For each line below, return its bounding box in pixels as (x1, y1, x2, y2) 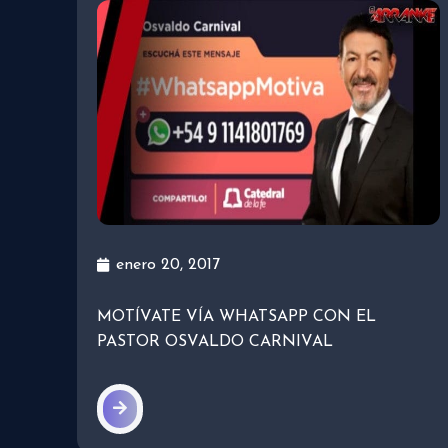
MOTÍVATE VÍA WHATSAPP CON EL (97, 309, 376, 326)
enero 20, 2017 (116, 257, 220, 274)
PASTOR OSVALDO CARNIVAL (97, 334, 333, 351)
